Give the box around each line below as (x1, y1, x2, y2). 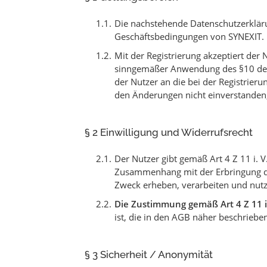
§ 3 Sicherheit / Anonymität (85, 249, 213, 260)
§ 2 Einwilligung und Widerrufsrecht (85, 126, 253, 138)
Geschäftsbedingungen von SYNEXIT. (114, 30, 264, 42)
